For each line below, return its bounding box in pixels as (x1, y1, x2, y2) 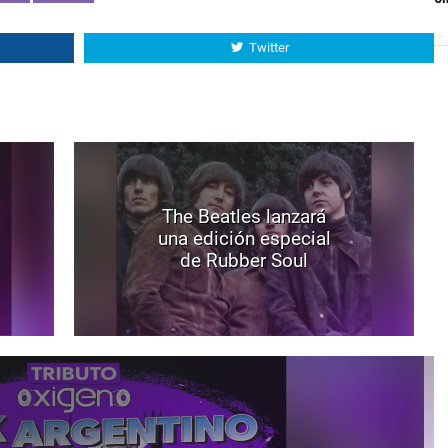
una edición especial (157, 227, 331, 251)
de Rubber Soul (180, 249, 308, 273)
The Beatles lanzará (162, 205, 326, 229)
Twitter (248, 40, 289, 56)
